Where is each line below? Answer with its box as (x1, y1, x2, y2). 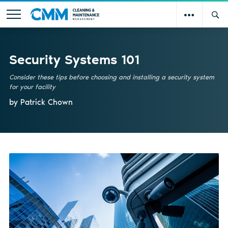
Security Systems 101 (9, 51, 139, 68)
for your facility (9, 82, 55, 91)
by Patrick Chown (9, 97, 73, 107)
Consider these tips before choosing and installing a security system (9, 73, 214, 81)
